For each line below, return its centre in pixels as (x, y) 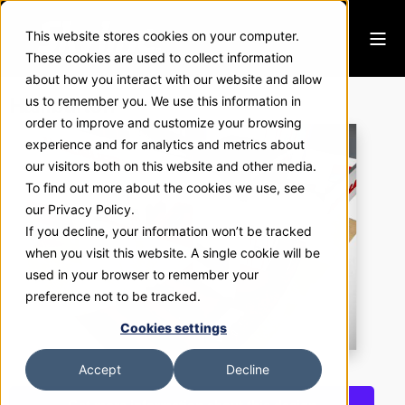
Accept (99, 370)
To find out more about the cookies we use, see (165, 188)
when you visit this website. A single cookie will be (173, 253)
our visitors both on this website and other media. (171, 166)
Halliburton (62, 105)
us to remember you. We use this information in (163, 101)
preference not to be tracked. (113, 296)
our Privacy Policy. (80, 209)
